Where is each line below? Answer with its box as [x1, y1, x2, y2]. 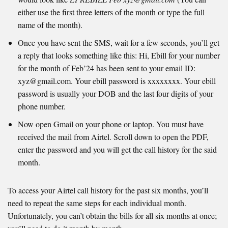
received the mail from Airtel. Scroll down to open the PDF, [18, 131, 209, 142]
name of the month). [18, 19, 82, 31]
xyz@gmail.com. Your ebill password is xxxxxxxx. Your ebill [18, 75, 216, 87]
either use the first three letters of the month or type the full [18, 7, 205, 18]
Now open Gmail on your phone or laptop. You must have [18, 119, 204, 130]
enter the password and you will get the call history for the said [18, 144, 217, 155]
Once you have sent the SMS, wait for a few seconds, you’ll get [18, 37, 219, 48]
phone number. [18, 101, 66, 112]
